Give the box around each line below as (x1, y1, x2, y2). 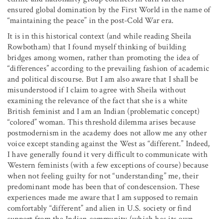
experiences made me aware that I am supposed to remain (7, 192, 198, 203)
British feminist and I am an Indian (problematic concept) (7, 106, 200, 117)
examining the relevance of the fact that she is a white (7, 95, 188, 106)
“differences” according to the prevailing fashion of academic (7, 63, 210, 74)
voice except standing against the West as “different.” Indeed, (7, 138, 210, 149)
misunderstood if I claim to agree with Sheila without (7, 84, 186, 95)
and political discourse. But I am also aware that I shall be (7, 73, 198, 85)
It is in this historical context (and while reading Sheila (7, 30, 192, 42)
